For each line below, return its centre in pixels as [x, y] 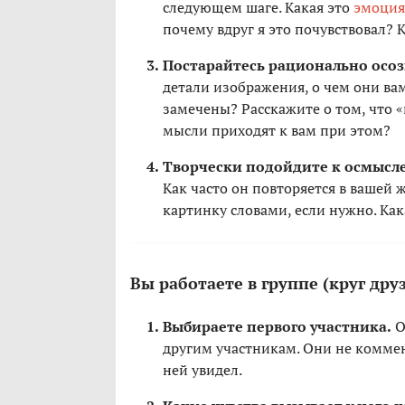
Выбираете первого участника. [277, 327]
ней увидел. [202, 370]
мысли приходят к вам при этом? [277, 131]
